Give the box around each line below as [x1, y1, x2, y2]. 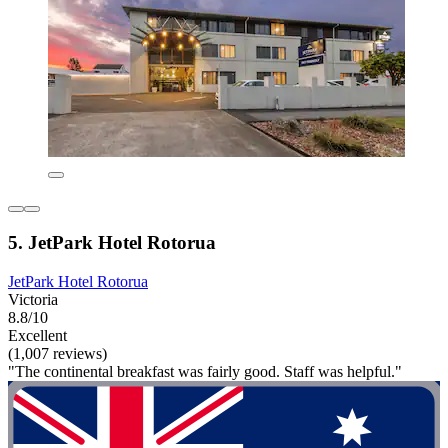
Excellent [8, 326, 67, 344]
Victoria [8, 290, 58, 308]
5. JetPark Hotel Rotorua [8, 231, 216, 253]
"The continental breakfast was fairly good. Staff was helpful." [8, 362, 402, 380]
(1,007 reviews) [8, 344, 107, 362]
